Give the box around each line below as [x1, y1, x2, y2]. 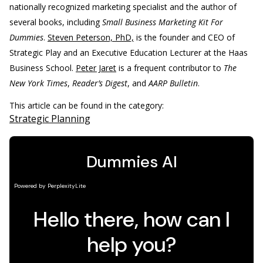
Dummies [9, 32, 43, 43]
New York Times [9, 77, 68, 89]
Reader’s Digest [72, 77, 127, 89]
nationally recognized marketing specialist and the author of [9, 1, 237, 12]
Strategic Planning [9, 112, 90, 125]
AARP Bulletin [149, 77, 198, 89]
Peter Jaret [76, 62, 116, 73]
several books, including [9, 16, 102, 28]
